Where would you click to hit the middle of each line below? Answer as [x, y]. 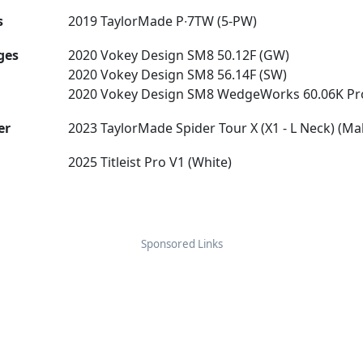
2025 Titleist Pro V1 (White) [150, 162]
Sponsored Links [181, 244]
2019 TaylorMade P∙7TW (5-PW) [163, 21]
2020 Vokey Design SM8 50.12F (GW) [179, 55]
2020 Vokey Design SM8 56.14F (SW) [178, 75]
